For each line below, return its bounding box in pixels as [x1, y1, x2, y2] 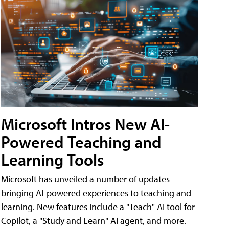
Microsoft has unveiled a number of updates [1, 173, 170, 186]
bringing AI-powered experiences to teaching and [1, 187, 191, 199]
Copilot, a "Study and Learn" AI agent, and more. [1, 215, 186, 227]
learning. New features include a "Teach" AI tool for [1, 201, 195, 213]
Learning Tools [1, 149, 104, 170]
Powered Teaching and [1, 131, 162, 152]
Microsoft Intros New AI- [1, 113, 170, 134]
